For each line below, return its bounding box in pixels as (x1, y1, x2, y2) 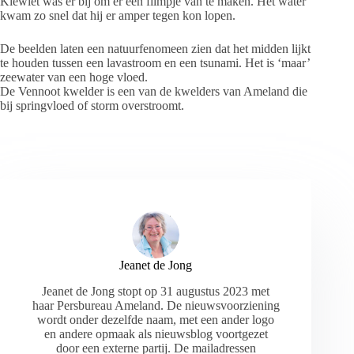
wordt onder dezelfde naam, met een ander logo (37, 312, 275, 326)
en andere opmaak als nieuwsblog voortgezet (43, 326, 268, 341)
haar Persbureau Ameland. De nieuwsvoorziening (32, 298, 280, 312)
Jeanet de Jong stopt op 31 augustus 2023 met (42, 284, 270, 298)
